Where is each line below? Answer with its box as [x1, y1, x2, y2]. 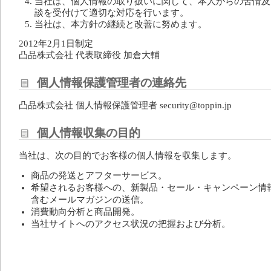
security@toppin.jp [160, 100, 232, 110]
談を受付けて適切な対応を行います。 [34, 8, 189, 18]
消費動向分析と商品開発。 [30, 207, 140, 217]
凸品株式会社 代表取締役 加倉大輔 [19, 50, 160, 60]
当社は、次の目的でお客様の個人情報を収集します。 [19, 151, 237, 160]
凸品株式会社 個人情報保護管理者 [19, 100, 160, 110]
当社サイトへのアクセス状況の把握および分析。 [30, 219, 230, 229]
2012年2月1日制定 [19, 39, 93, 48]
